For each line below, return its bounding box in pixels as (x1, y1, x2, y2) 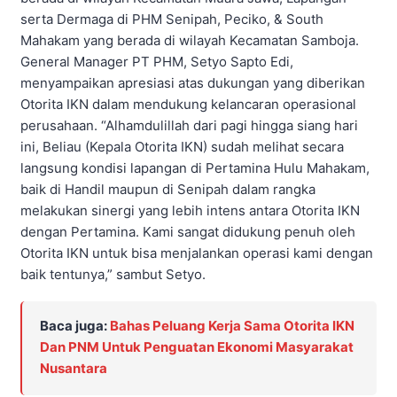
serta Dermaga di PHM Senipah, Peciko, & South (20, 11, 323, 28)
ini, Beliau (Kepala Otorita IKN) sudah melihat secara (20, 138, 344, 156)
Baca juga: (40, 316, 110, 334)
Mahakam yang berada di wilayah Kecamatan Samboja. (20, 32, 359, 50)
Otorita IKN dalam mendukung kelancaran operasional (20, 96, 356, 113)
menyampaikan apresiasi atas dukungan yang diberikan (20, 74, 365, 92)
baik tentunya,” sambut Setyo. (20, 266, 206, 284)
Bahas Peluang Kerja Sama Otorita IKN (110, 316, 354, 334)
